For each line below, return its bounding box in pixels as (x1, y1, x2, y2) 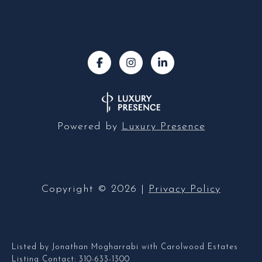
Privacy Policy (149, 183, 220, 195)
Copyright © (42, 183, 107, 195)
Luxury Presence (121, 120, 205, 132)
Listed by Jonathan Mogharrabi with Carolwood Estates (12, 243, 238, 251)
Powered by (57, 120, 122, 132)
